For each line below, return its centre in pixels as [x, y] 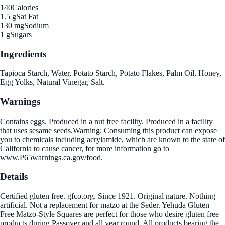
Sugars [21, 34]
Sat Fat [27, 16]
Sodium [36, 25]
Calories [25, 7]
